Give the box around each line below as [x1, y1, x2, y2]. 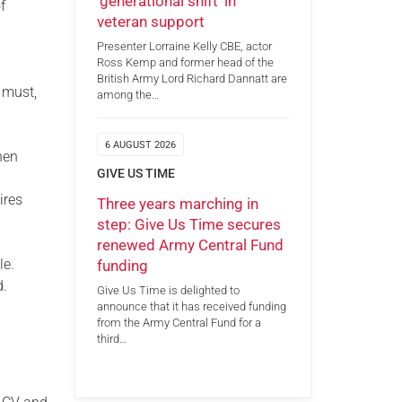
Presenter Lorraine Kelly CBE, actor [96, 39, 272, 54]
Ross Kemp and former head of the [96, 56, 274, 70]
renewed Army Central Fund [96, 235, 284, 254]
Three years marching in [96, 194, 258, 213]
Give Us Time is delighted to [96, 284, 240, 298]
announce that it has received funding [96, 300, 286, 314]
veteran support [96, 12, 205, 31]
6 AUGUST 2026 [104, 139, 176, 152]
